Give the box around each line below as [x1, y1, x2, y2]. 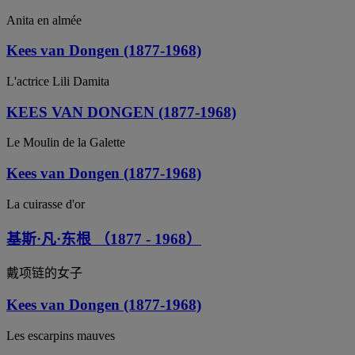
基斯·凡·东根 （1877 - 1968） [6, 230, 201, 247]
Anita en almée [6, 13, 82, 27]
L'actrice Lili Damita [6, 74, 109, 88]
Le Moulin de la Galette [6, 136, 125, 150]
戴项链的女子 [6, 266, 82, 281]
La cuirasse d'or [6, 197, 85, 211]
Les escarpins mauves [6, 328, 115, 342]
